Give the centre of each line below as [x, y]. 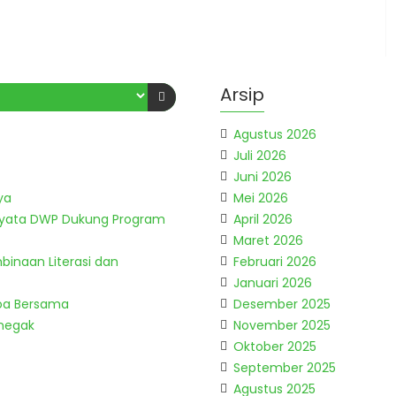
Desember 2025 [282, 304]
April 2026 [263, 219]
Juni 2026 [263, 177]
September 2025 [285, 368]
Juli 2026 [260, 156]
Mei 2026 [261, 198]
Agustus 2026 [275, 134]
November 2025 [282, 325]
